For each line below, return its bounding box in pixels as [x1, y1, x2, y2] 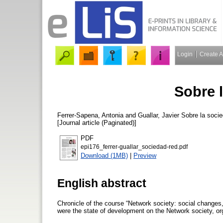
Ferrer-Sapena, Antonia [57, 111, 123, 119]
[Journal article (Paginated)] [57, 118, 136, 126]
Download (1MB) [81, 151, 128, 159]
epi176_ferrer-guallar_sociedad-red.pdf [81, 143, 188, 150]
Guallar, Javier [138, 111, 179, 119]
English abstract [57, 176, 146, 190]
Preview [133, 151, 156, 159]
